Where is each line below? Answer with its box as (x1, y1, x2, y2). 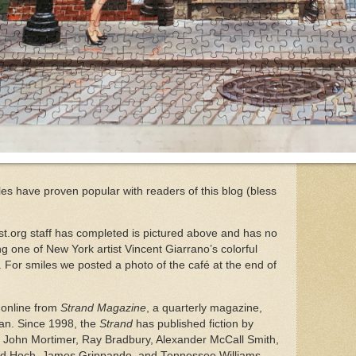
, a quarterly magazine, (146, 301, 262, 314)
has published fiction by (133, 317, 253, 330)
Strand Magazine (60, 301, 146, 314)
